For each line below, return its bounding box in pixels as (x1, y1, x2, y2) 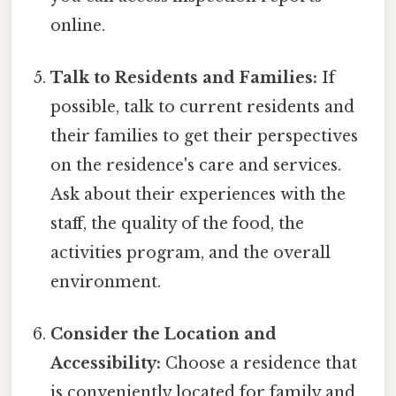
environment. (50, 272, 162, 293)
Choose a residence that (161, 354, 358, 374)
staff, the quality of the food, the (50, 214, 305, 234)
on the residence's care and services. (50, 156, 342, 176)
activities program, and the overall (50, 243, 331, 263)
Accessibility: (50, 354, 162, 374)
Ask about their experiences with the (50, 185, 346, 205)
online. (50, 15, 106, 35)
